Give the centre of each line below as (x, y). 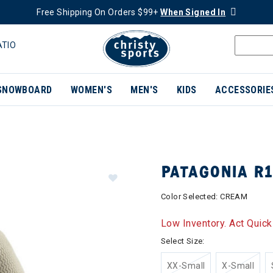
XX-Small (186, 266)
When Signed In (193, 12)
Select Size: (183, 241)
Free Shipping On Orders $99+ (99, 12)
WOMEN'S (91, 90)
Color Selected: (191, 197)
